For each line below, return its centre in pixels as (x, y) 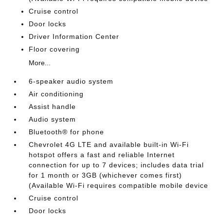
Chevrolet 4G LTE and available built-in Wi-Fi (109, 144)
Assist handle (53, 106)
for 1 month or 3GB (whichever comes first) (106, 175)
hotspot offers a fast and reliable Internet (102, 154)
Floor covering (54, 49)
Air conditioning (56, 94)
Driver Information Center (74, 36)
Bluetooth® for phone (67, 132)
